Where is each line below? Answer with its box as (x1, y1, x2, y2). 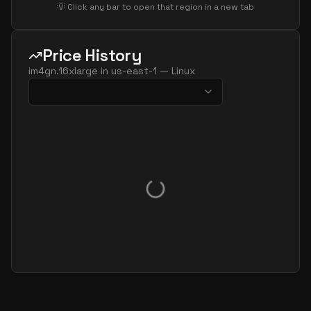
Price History (42, 44, 142, 66)
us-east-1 (111, 65, 157, 77)
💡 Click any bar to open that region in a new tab (57, 1, 254, 12)
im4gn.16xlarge (28, 65, 98, 77)
